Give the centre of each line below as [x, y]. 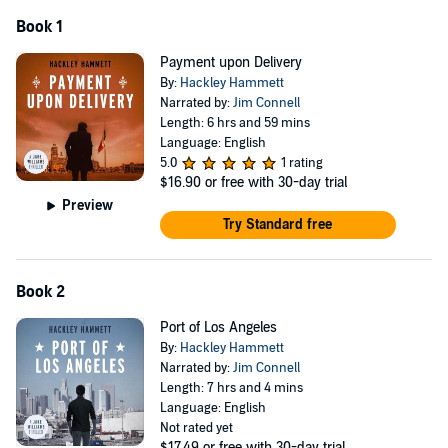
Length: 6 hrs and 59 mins [234, 123]
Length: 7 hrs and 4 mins [231, 388]
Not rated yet [196, 428]
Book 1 [39, 27]
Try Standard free [278, 224]
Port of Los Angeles [218, 327]
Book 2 [40, 292]
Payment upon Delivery [230, 62]
